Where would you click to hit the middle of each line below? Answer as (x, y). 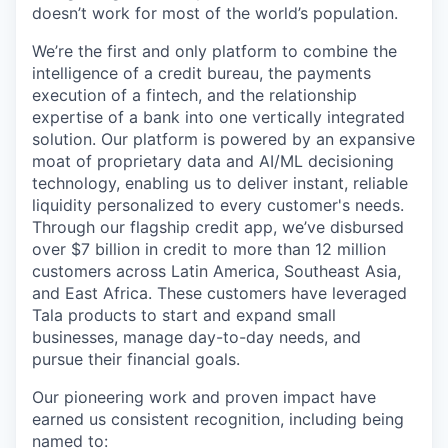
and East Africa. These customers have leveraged (219, 293)
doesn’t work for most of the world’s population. (215, 13)
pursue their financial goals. (136, 359)
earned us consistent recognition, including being (218, 419)
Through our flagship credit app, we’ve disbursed (218, 227)
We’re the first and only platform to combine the (214, 51)
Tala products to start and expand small (184, 315)
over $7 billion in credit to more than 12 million (209, 249)
